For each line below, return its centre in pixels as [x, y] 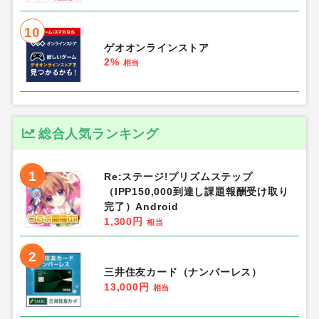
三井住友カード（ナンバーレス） [183, 272]
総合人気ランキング [98, 133]
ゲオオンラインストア [156, 48]
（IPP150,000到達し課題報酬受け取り [196, 191]
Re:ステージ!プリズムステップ [178, 176]
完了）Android [141, 206]
